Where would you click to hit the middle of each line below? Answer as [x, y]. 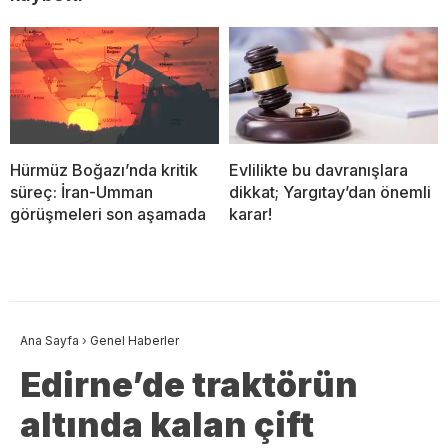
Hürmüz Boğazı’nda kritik [104, 170]
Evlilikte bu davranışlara [318, 170]
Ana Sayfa [49, 341]
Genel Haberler [134, 341]
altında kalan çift [167, 425]
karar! [250, 214]
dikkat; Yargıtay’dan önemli [330, 192]
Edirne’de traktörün [189, 385]
